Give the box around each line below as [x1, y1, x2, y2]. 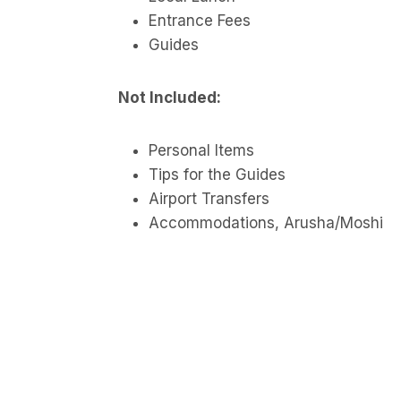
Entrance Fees [149, 11, 251, 30]
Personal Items [149, 141, 254, 159]
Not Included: [118, 88, 221, 107]
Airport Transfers [149, 189, 269, 208]
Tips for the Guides [149, 165, 286, 183]
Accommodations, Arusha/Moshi [149, 213, 383, 232]
